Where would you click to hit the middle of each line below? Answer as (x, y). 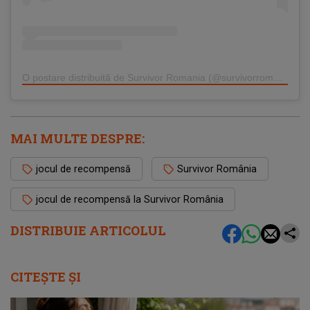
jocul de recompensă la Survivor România (130, 199)
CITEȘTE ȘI (46, 277)
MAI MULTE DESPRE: (77, 138)
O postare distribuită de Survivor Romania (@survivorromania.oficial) (278, 77)
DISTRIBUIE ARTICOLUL (88, 230)
